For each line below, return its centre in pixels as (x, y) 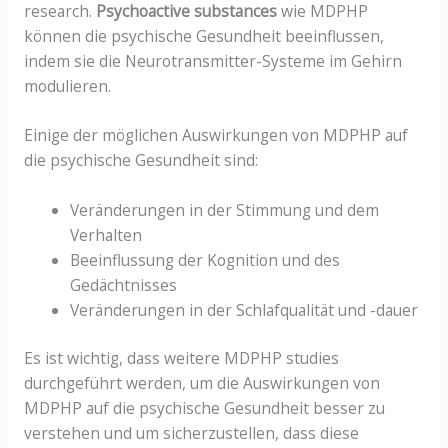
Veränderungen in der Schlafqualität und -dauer (244, 310)
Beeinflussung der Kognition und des (205, 260)
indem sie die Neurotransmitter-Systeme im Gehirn (212, 60)
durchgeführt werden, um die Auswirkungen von (201, 383)
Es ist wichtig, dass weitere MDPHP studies (181, 358)
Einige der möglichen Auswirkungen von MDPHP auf (215, 135)
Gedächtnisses (124, 285)
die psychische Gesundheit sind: (140, 160)
